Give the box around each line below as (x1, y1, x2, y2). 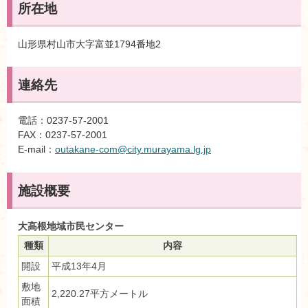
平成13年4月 (52, 261, 107, 272)
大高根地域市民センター (18, 221, 124, 232)
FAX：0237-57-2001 (18, 129, 107, 141)
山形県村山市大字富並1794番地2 (18, 38, 161, 49)
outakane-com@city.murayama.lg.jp (55, 144, 211, 155)
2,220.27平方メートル (52, 288, 148, 300)
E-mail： (18, 144, 55, 155)
